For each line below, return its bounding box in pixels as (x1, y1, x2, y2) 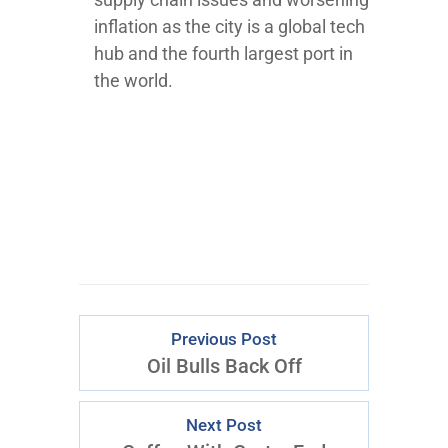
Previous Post (171, 330, 277, 350)
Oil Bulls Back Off (146, 354, 302, 379)
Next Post (186, 416, 262, 436)
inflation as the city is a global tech (94, 16, 365, 37)
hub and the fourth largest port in (94, 43, 353, 64)
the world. (94, 70, 173, 91)
